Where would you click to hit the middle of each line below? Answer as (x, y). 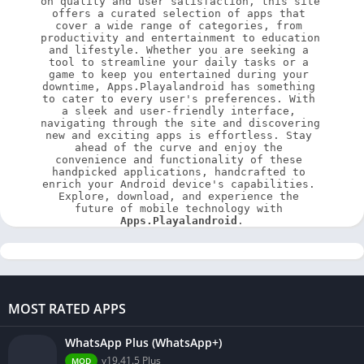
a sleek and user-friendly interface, (179, 111)
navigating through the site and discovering (180, 123)
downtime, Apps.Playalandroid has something (179, 87)
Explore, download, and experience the (179, 197)
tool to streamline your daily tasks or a (179, 63)
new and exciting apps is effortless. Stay (179, 136)
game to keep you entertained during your (179, 75)
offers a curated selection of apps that (179, 14)
